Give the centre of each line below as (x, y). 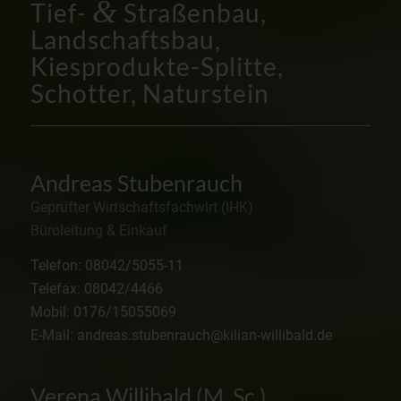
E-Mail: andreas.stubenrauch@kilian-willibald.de (181, 336)
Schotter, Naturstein (149, 93)
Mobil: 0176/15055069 (103, 312)
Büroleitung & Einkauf (98, 230)
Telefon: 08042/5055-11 (107, 266)
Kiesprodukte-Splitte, (157, 66)
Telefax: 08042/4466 (96, 289)
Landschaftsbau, (125, 39)
